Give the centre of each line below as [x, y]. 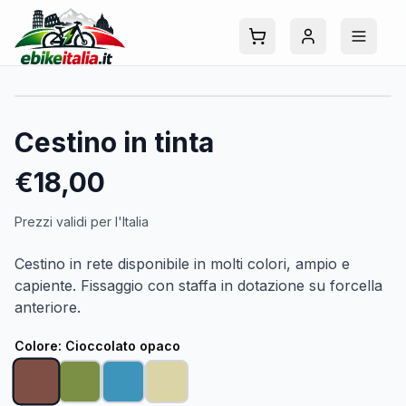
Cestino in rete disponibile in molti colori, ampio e [182, 264]
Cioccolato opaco [123, 346]
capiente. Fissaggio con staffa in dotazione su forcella [198, 285]
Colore [36, 346]
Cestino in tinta [114, 142]
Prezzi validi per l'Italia [82, 222]
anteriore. [48, 307]
